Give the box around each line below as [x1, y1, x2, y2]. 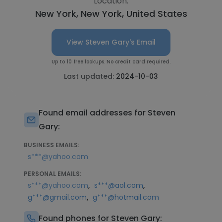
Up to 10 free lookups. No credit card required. [52, 58, 170, 65]
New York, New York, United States [35, 7, 187, 20]
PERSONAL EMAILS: [24, 169, 81, 178]
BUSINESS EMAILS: [24, 141, 79, 149]
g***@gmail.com [28, 192, 87, 202]
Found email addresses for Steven [39, 107, 175, 118]
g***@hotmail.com [93, 192, 159, 202]
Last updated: [64, 71, 116, 81]
